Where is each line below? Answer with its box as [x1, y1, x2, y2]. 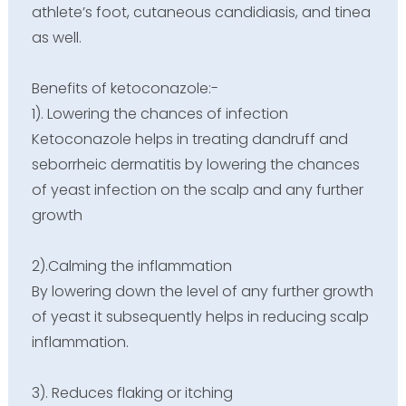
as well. [31, 26, 82, 48]
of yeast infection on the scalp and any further [31, 179, 363, 200]
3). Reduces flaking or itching [31, 382, 233, 403]
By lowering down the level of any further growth [31, 280, 373, 302]
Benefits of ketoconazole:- [31, 77, 218, 99]
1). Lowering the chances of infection [31, 102, 288, 124]
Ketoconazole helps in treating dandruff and [31, 128, 348, 150]
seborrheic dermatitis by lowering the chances [31, 153, 360, 175]
